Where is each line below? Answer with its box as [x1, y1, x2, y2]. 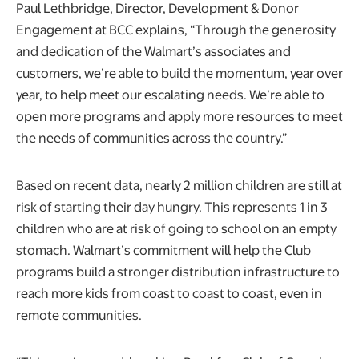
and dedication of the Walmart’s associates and [16, 41, 291, 60]
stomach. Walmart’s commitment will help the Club [16, 240, 311, 259]
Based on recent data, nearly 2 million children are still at [16, 175, 342, 194]
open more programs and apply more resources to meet [16, 106, 343, 125]
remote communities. [16, 305, 142, 324]
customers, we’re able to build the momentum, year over [16, 63, 343, 82]
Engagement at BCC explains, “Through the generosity [16, 19, 336, 38]
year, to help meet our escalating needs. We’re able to [16, 84, 325, 103]
